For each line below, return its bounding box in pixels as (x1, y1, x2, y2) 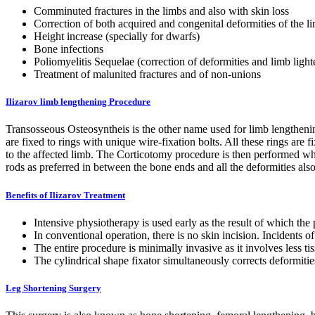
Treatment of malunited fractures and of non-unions (34, 68, 261, 80)
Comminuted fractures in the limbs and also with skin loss (34, 5, 289, 17)
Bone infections (34, 43, 103, 55)
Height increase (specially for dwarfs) (34, 30, 200, 42)
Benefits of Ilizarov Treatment (6, 189, 125, 200)
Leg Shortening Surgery (6, 282, 101, 293)
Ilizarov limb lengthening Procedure (6, 96, 150, 108)
